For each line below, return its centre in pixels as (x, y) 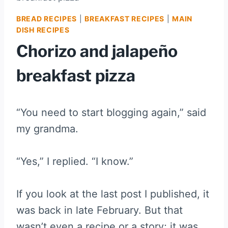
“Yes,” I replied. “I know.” (75, 161)
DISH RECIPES (43, 30)
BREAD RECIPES (47, 18)
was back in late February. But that (99, 210)
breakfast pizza (76, 75)
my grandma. (47, 129)
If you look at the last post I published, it (113, 194)
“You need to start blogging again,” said (111, 112)
